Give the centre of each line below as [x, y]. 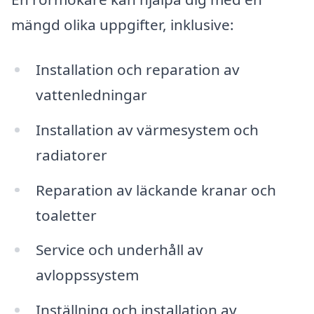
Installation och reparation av [137, 69]
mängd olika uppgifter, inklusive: [123, 25]
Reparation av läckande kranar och [156, 190]
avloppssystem [87, 275]
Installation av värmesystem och [147, 129]
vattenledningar [91, 94]
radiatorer [71, 155]
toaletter [66, 215]
